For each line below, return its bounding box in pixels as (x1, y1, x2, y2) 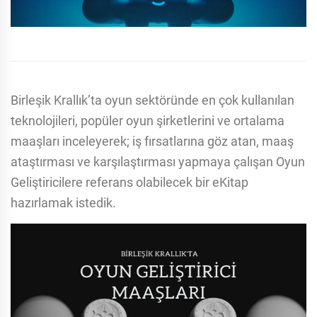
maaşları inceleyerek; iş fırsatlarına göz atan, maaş (11, 134, 294, 149)
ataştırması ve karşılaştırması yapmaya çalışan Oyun (11, 154, 305, 170)
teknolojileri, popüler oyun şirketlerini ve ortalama (11, 113, 284, 129)
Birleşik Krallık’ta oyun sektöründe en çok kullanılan (11, 93, 294, 108)
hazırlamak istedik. (11, 195, 116, 211)
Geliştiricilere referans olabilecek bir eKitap (11, 175, 248, 190)
